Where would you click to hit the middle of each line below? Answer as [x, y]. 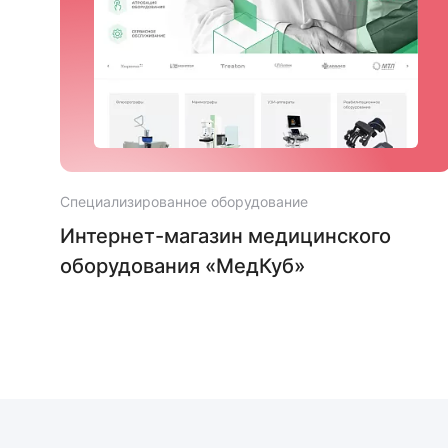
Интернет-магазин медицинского [225, 236]
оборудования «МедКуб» [182, 266]
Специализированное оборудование [184, 202]
